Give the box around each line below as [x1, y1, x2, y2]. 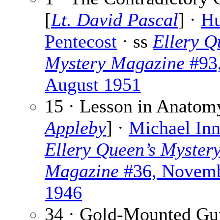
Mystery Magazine [45, 53, 185, 74]
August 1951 [45, 74, 141, 95]
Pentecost [45, 31, 117, 52]
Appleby [45, 117, 106, 138]
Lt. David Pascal [51, 9, 178, 30]
